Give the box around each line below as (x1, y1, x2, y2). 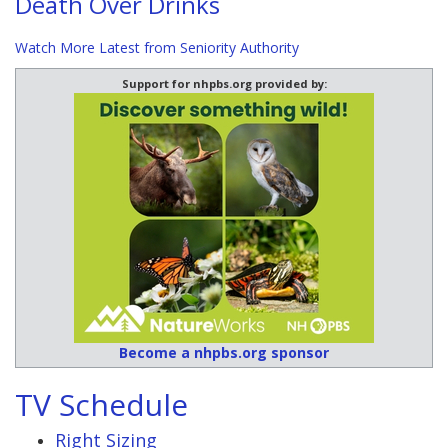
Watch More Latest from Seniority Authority (15, 37, 299, 57)
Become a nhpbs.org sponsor (119, 342, 329, 362)
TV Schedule (15, 383, 188, 425)
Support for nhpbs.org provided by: (121, 75, 327, 91)
